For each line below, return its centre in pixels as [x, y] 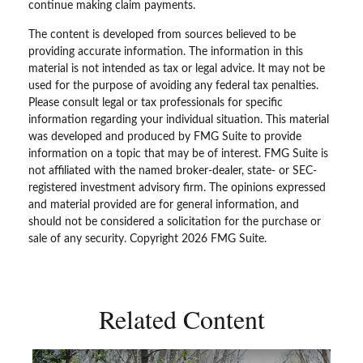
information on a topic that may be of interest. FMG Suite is [178, 154]
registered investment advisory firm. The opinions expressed [177, 188]
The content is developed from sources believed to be [162, 34]
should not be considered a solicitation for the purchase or [175, 222]
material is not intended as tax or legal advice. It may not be [177, 68]
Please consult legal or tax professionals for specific [156, 102]
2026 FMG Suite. [224, 239]
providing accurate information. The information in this [166, 51]
